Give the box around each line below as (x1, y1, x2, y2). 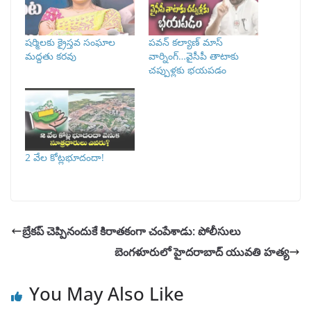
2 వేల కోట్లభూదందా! (25, 150, 104, 164)
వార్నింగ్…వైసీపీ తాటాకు (149, 49, 239, 62)
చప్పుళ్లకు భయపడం (149, 62, 226, 76)
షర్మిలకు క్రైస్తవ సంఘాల (25, 35, 115, 49)
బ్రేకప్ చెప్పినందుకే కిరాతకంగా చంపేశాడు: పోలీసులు (22, 223, 241, 239)
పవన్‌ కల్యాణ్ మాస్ (149, 35, 223, 49)
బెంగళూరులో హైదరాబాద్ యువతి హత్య (115, 244, 289, 260)
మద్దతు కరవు (25, 49, 76, 62)
